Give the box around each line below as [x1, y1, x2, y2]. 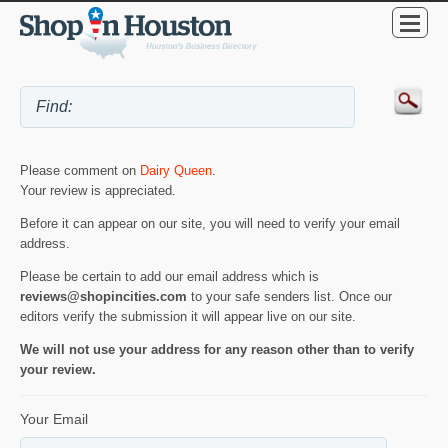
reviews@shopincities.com [20, 289, 187, 305]
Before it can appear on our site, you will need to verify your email [20, 216, 400, 232]
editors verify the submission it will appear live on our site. [20, 309, 356, 325]
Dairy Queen [140, 163, 212, 179]
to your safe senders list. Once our [187, 289, 392, 305]
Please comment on [20, 163, 140, 179]
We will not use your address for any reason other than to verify [20, 342, 414, 357]
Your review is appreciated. [20, 183, 176, 199]
